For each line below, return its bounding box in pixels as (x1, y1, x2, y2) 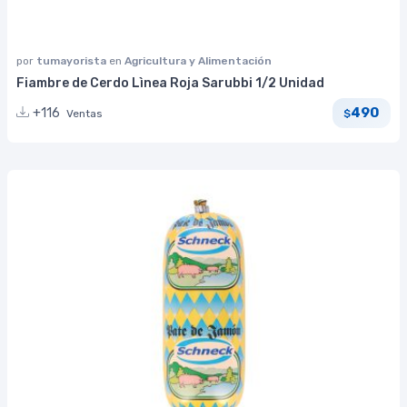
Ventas (66, 106, 103, 120)
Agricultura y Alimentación (124, 54, 272, 67)
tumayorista (36, 54, 109, 67)
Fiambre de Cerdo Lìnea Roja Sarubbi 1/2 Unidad (16, 74, 324, 91)
